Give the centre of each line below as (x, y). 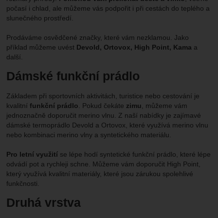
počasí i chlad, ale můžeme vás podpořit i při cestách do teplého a (108, 9)
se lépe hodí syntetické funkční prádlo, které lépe (135, 154)
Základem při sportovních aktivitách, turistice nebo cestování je (103, 96)
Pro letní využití (32, 154)
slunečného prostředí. (40, 18)
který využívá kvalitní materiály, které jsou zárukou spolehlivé (100, 174)
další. (15, 57)
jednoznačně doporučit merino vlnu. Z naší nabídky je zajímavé (104, 116)
